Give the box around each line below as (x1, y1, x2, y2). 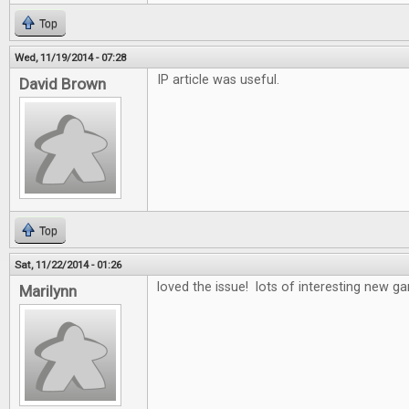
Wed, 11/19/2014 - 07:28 (15, 51, 126, 64)
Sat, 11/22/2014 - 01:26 (15, 258, 121, 271)
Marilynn (19, 282, 77, 300)
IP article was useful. (157, 72, 279, 88)
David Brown (19, 75, 106, 93)
